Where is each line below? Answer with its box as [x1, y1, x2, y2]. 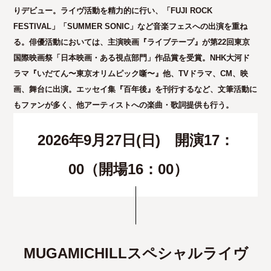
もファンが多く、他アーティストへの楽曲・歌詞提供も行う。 [13, 100, 234, 109]
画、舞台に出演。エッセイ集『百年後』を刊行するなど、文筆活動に [13, 85, 258, 94]
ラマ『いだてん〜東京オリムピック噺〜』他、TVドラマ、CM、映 [13, 69, 249, 78]
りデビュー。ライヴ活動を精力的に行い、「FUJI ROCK [13, 6, 213, 15]
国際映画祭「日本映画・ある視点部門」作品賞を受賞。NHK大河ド [13, 53, 250, 62]
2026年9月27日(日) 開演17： [37, 132, 234, 148]
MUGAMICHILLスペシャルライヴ [23, 245, 248, 261]
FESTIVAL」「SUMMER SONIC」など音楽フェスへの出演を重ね [13, 22, 248, 31]
